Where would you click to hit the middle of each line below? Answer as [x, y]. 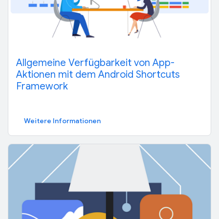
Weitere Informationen [62, 121]
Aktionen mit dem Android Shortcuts [98, 75]
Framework [42, 87]
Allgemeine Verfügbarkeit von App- [95, 63]
